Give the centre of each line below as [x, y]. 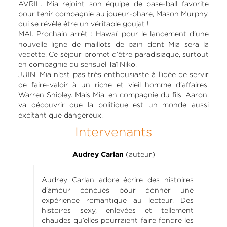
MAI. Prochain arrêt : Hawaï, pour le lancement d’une [113, 34]
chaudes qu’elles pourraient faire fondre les [118, 220]
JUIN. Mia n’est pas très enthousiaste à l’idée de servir [113, 74]
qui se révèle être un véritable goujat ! [83, 24]
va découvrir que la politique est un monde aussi [113, 105]
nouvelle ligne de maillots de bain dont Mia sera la [113, 44]
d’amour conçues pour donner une [118, 190]
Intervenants [113, 132]
